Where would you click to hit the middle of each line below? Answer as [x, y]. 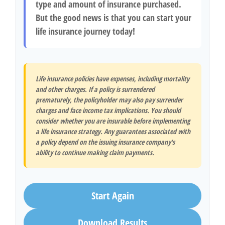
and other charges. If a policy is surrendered [95, 89]
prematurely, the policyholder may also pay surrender [109, 100]
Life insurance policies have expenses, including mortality [113, 79]
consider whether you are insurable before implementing [113, 121]
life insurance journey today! [85, 31]
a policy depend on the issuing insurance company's [105, 142]
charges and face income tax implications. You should [108, 110]
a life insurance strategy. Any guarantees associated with [113, 131]
